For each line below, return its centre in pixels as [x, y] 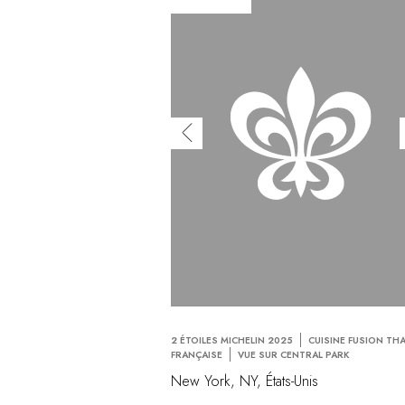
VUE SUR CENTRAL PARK [294, 355]
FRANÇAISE [197, 355]
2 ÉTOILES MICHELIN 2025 [232, 341]
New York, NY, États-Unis [245, 381]
